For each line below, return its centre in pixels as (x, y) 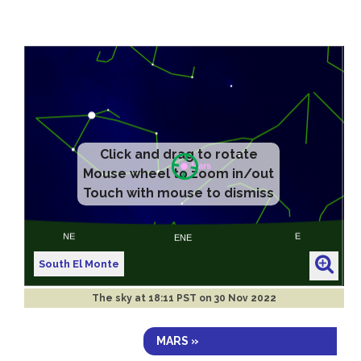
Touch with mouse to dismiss (179, 193)
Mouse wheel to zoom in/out (179, 174)
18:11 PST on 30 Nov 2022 (213, 298)
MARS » (178, 340)
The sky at (120, 298)
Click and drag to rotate (178, 154)
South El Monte (79, 263)
